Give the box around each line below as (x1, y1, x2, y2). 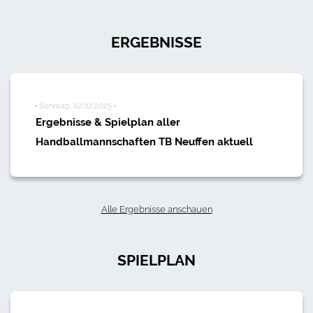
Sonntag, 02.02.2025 (37, 101, 114, 111)
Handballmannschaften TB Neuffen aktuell (36, 136, 253, 149)
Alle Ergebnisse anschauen (101, 203, 212, 215)
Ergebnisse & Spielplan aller (36, 116, 180, 129)
